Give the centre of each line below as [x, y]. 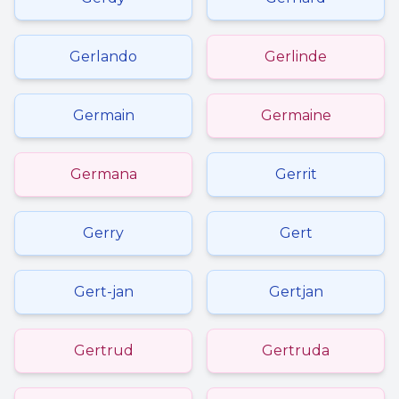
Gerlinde [296, 57]
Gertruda [296, 350]
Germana [103, 174]
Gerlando [103, 57]
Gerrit [296, 174]
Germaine [296, 115]
